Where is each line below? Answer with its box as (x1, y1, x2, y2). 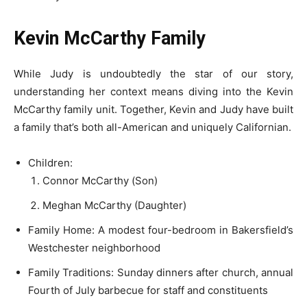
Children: (28, 156, 73, 169)
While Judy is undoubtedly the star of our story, (14, 66, 293, 80)
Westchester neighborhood (28, 241, 160, 254)
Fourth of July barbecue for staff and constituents (28, 283, 268, 297)
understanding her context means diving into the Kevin (14, 84, 293, 98)
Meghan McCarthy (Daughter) (42, 198, 186, 212)
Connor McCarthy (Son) (42, 173, 158, 187)
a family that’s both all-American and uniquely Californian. (14, 120, 291, 134)
